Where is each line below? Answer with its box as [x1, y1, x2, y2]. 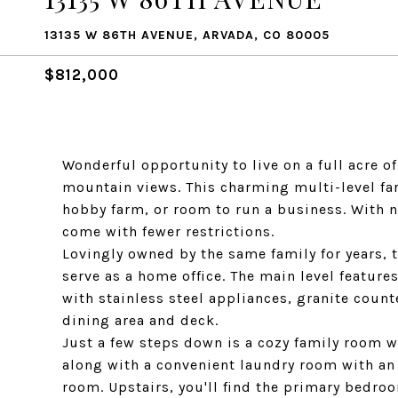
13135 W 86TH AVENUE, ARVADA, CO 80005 [44, 28, 330, 43]
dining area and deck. [62, 312, 219, 329]
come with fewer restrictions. [62, 223, 275, 240]
